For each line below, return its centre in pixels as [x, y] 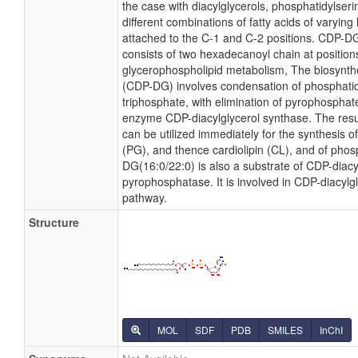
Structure [54, 222]
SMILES [285, 330]
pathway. [145, 197]
